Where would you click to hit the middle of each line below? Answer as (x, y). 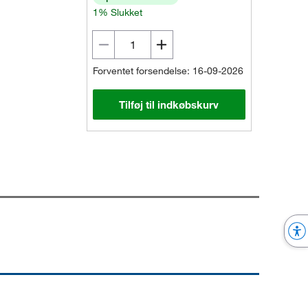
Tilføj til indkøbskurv (169, 104)
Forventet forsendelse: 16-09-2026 (168, 71)
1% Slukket (118, 12)
